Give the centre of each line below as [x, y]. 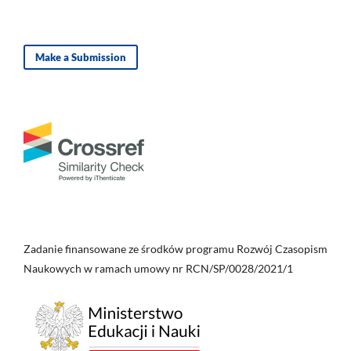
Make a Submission [81, 57]
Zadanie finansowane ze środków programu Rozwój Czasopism [175, 248]
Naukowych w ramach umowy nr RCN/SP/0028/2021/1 [159, 268]
